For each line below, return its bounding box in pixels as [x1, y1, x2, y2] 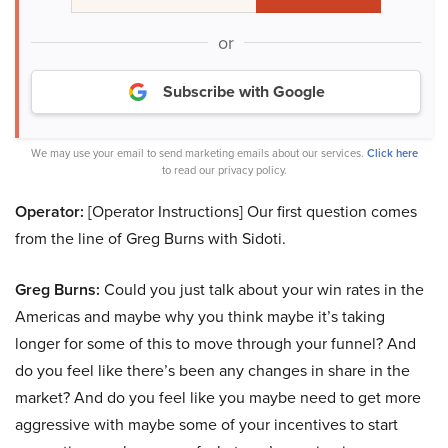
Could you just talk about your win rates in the [100, 278, 424, 302]
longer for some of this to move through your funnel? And [15, 332, 416, 356]
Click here [366, 145, 418, 162]
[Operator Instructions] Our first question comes [84, 200, 417, 224]
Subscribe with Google [163, 80, 325, 104]
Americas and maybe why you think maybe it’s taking [15, 305, 385, 329]
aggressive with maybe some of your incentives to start [15, 413, 398, 437]
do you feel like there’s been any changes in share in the [15, 359, 410, 383]
